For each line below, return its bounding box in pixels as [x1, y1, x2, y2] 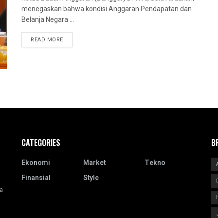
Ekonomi [21, 157, 50, 168]
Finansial [21, 172, 51, 183]
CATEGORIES [21, 136, 60, 148]
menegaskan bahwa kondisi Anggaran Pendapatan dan [21, 5, 192, 13]
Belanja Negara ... [21, 16, 74, 24]
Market [83, 157, 106, 168]
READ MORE [31, 36, 63, 44]
